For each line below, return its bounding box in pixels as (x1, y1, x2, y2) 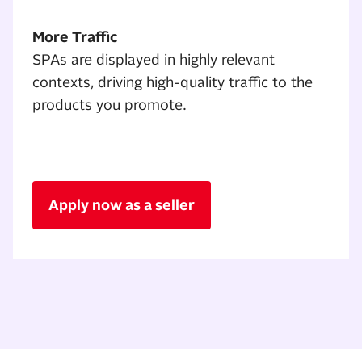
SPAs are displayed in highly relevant (32, 52, 275, 69)
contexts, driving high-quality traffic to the (32, 74, 313, 91)
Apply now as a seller (48, 197, 195, 214)
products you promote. (32, 97, 187, 114)
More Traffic (32, 29, 117, 46)
